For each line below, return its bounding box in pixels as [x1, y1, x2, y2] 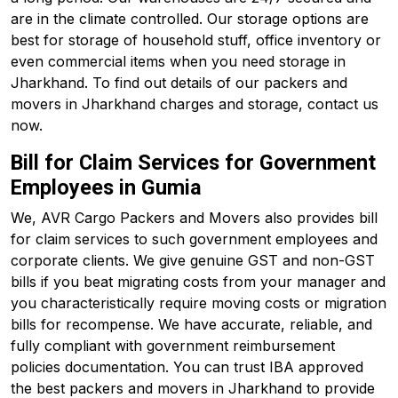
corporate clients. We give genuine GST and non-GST [11, 251, 375, 269]
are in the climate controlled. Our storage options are [11, 10, 369, 28]
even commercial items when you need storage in [11, 52, 346, 70]
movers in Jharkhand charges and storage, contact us [11, 95, 378, 113]
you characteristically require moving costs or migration [11, 294, 386, 312]
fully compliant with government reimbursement [11, 337, 335, 354]
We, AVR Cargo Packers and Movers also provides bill [11, 209, 378, 227]
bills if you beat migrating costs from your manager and [11, 273, 386, 291]
